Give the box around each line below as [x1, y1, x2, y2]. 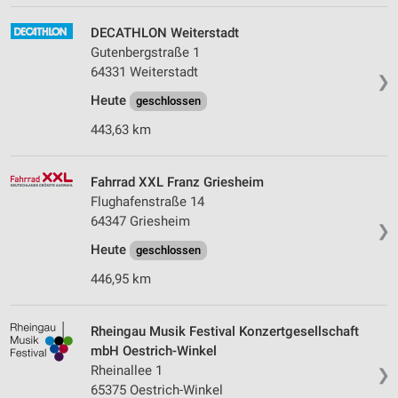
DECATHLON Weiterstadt [91, 25, 239, 42]
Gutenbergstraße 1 [91, 44, 200, 61]
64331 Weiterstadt [91, 64, 198, 81]
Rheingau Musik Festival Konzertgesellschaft [91, 323, 359, 340]
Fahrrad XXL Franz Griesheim [91, 174, 264, 191]
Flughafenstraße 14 [91, 194, 204, 211]
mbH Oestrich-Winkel [91, 343, 217, 360]
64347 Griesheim [91, 213, 190, 230]
